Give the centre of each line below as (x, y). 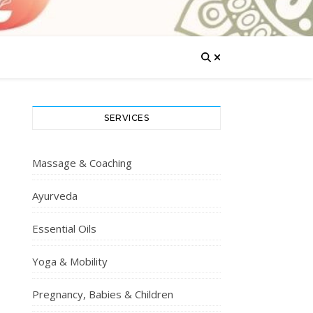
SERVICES (126, 118)
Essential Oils (64, 228)
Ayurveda (55, 196)
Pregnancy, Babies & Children (103, 294)
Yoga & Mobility (70, 261)
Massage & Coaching (82, 163)
